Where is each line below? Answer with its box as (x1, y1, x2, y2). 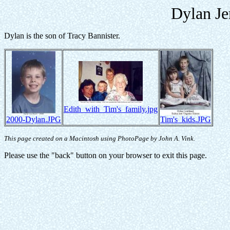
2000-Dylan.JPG (6, 115, 61, 124)
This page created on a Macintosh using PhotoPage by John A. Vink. (4, 135, 195, 142)
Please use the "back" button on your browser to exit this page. (4, 151, 207, 160)
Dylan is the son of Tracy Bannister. (4, 31, 120, 40)
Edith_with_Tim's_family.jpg (64, 105, 158, 113)
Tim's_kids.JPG (160, 115, 211, 124)
